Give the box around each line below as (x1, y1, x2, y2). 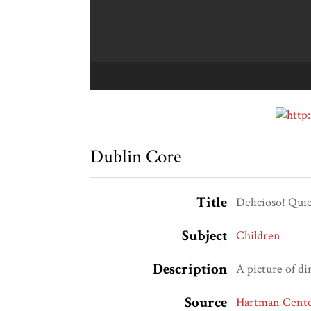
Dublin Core (90, 144, 182, 169)
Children (236, 228, 281, 244)
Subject (181, 226, 227, 246)
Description (152, 260, 227, 279)
